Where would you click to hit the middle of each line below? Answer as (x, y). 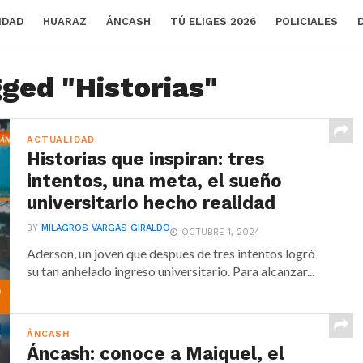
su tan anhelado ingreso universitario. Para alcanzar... (171, 271)
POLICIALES (307, 21)
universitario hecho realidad (154, 203)
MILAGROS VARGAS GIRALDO (106, 228)
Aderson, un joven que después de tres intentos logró (171, 253)
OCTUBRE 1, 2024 (221, 232)
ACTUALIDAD (61, 140)
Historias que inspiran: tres (146, 159)
